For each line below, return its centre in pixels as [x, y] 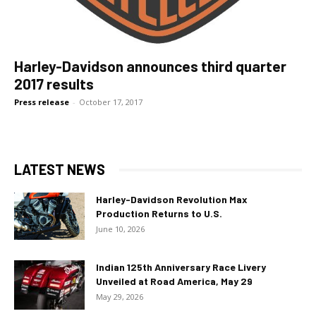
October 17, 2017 [111, 102]
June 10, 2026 [120, 229]
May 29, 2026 [120, 297]
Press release [42, 102]
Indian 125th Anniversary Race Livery [181, 267]
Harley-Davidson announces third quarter [150, 66]
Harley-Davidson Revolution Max [172, 200]
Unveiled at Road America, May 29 [174, 281]
